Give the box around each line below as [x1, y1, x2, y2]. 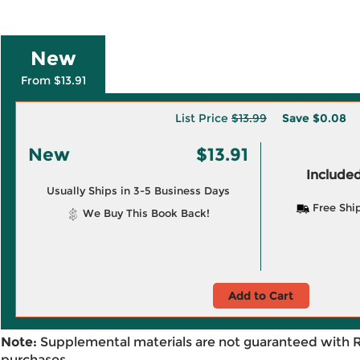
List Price [175, 111, 231, 125]
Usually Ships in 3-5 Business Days [46, 184, 230, 197]
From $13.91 [20, 73, 86, 88]
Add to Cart [228, 288, 293, 303]
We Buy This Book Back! [79, 207, 210, 219]
